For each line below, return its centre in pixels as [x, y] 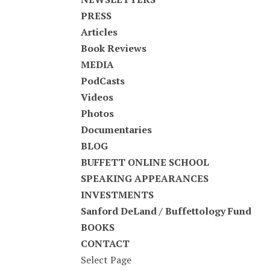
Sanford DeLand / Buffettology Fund [166, 211]
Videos [97, 97]
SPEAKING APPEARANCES [145, 178]
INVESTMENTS [118, 195]
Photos [98, 113]
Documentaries [117, 130]
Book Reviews [114, 48]
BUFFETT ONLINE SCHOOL [145, 162]
